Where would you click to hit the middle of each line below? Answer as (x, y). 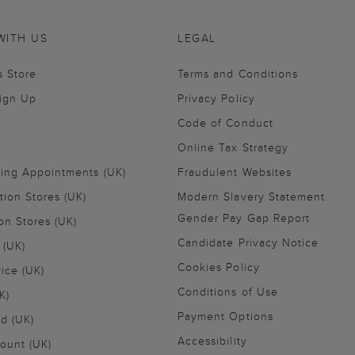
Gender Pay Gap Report (244, 218)
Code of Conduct (225, 123)
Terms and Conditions (238, 74)
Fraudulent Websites (235, 172)
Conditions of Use (228, 292)
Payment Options (225, 317)
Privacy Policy (216, 99)
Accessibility (212, 341)
